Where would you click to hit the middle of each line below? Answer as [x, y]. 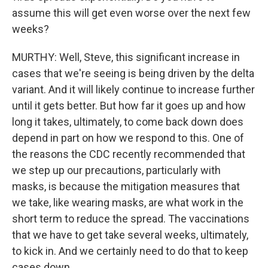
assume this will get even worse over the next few [131, 13]
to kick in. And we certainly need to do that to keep [130, 251]
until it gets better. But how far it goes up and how [129, 106]
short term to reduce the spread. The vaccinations [131, 219]
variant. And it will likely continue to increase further [133, 89]
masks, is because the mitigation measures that [126, 186]
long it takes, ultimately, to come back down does [128, 122]
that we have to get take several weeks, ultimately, [130, 235]
